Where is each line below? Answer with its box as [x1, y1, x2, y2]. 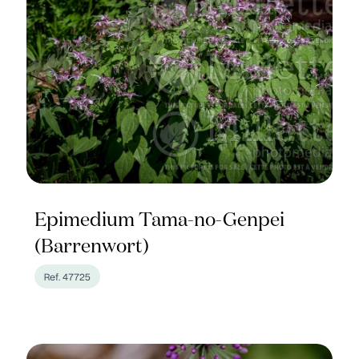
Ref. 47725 [44, 269, 91, 284]
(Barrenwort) [34, 237, 150, 256]
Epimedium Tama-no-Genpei [34, 211, 285, 230]
